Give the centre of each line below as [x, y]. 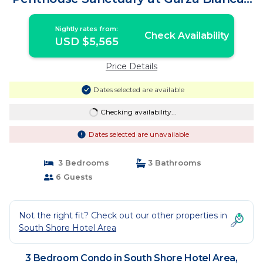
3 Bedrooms [81, 163]
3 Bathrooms [173, 163]
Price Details [131, 66]
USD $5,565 [87, 42]
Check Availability [186, 36]
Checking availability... [138, 112]
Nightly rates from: [87, 29]
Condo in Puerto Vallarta [131, 11]
